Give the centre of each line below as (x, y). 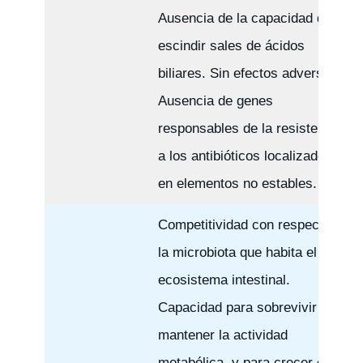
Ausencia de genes (215, 100)
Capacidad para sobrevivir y (243, 307)
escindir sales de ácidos (231, 45)
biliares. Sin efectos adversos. (250, 73)
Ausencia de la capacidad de (244, 18)
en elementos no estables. (237, 183)
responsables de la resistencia (250, 128)
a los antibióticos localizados (245, 156)
